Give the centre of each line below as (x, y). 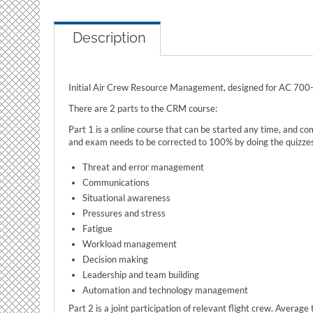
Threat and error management (143, 167)
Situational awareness (126, 198)
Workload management (130, 244)
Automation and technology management (165, 290)
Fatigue (97, 228)
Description (109, 38)
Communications (116, 182)
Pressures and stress (124, 213)
